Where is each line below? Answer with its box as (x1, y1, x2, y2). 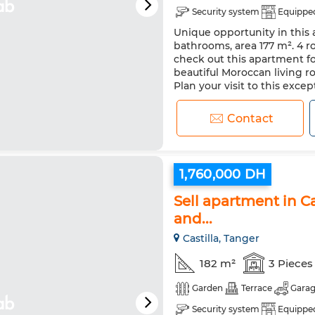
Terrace (241, 283, 272, 293)
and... (174, 210, 212, 227)
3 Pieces (269, 256, 313, 270)
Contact (227, 111, 274, 125)
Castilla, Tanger (183, 232, 259, 245)
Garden (192, 283, 223, 293)
